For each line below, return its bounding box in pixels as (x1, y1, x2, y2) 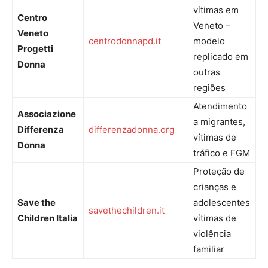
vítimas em (193, 4, 239, 16)
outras (193, 66, 220, 78)
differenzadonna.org (89, 124, 175, 135)
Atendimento (193, 100, 247, 112)
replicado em (193, 51, 248, 62)
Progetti (17, 43, 53, 54)
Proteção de (193, 166, 245, 177)
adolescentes (193, 197, 250, 208)
